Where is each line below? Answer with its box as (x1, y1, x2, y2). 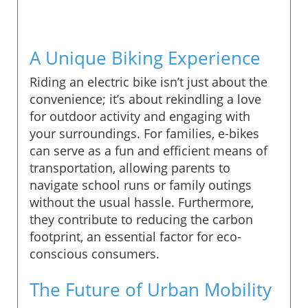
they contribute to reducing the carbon (30, 210, 253, 228)
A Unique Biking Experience (30, 45, 261, 70)
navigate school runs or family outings (30, 176, 252, 193)
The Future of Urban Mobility (30, 276, 272, 302)
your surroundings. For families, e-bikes (30, 124, 259, 142)
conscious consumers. (30, 245, 159, 262)
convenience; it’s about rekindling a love (30, 90, 261, 107)
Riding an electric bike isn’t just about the (30, 73, 267, 90)
